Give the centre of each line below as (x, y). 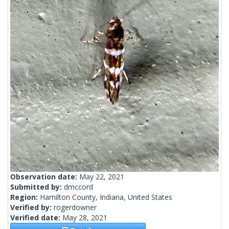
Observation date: (45, 177)
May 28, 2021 (85, 218)
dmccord (78, 187)
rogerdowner (75, 208)
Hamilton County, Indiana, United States (106, 197)
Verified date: (36, 218)
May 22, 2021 (102, 177)
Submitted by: (37, 187)
